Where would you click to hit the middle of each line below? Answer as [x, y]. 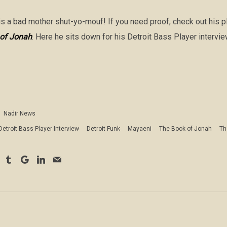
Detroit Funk [103, 129]
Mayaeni [140, 129]
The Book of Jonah [185, 129]
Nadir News [20, 114]
